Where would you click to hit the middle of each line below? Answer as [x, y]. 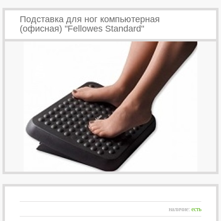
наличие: [180, 209]
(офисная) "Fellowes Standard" [82, 29]
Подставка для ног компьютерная [90, 19]
